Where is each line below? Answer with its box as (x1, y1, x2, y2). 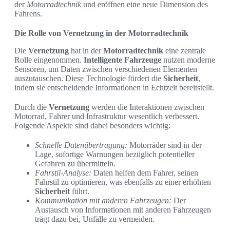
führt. (70, 187, 89, 196)
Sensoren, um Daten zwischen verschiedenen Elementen (14, 65, 197, 74)
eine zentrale (163, 46, 206, 55)
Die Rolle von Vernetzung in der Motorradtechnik (14, 29, 188, 38)
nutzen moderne (161, 55, 215, 65)
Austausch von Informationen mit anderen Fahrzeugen (35, 205, 211, 215)
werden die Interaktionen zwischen (89, 103, 204, 112)
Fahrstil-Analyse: (35, 168, 91, 178)
